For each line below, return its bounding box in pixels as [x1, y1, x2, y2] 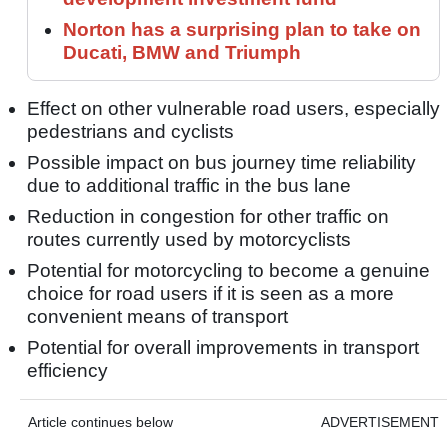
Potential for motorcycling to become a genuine [27, 259, 430, 281]
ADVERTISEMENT [321, 413, 439, 430]
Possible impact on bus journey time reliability [27, 151, 416, 173]
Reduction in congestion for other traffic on [27, 205, 389, 227]
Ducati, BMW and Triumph [63, 41, 301, 63]
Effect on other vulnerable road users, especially [27, 97, 440, 119]
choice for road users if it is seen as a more [27, 282, 394, 304]
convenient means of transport [27, 305, 288, 327]
